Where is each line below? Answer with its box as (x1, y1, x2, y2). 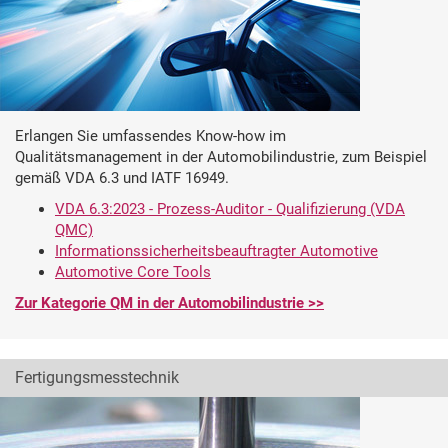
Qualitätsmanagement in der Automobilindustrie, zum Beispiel (15, 148, 427, 166)
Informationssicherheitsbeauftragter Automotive (55, 242, 378, 260)
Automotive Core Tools (55, 263, 211, 281)
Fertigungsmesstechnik (15, 368, 179, 387)
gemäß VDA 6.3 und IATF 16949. (15, 169, 229, 187)
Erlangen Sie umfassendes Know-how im (15, 127, 286, 145)
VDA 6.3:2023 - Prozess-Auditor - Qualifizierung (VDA (55, 200, 405, 218)
